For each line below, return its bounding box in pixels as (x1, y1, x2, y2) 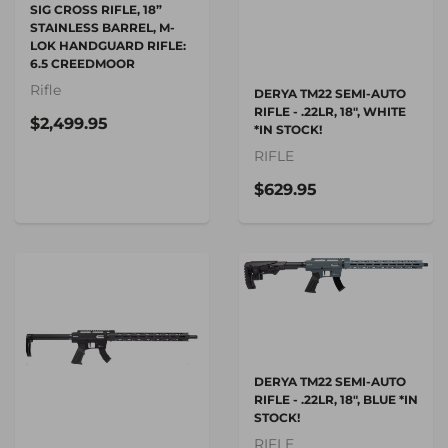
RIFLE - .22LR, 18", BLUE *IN (254, 391, 418, 407)
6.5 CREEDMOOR (30, 55, 135, 71)
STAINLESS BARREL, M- (30, 19, 175, 35)
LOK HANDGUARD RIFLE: (30, 37, 186, 53)
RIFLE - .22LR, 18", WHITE (254, 103, 406, 119)
